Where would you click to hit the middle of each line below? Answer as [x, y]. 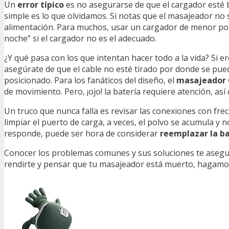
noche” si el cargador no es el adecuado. [80, 38]
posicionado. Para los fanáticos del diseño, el [90, 80]
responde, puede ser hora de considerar [82, 133]
